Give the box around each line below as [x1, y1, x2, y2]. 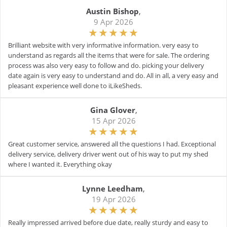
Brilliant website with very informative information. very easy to [8, 41, 199, 50]
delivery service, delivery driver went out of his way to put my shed [8, 149, 208, 159]
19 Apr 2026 [91, 194, 136, 204]
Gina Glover [90, 105, 135, 115]
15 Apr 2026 [91, 116, 136, 126]
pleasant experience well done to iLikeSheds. [8, 81, 142, 90]
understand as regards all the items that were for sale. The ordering [8, 51, 209, 60]
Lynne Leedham [82, 183, 143, 194]
